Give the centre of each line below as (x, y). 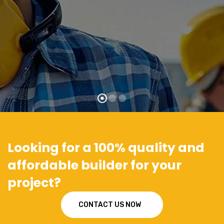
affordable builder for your (94, 165)
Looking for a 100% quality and (106, 148)
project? (34, 183)
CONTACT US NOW (110, 205)
